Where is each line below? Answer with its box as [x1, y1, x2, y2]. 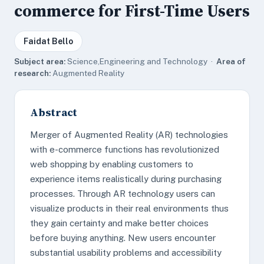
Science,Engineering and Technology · [65, 57, 216, 66]
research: [14, 68, 51, 78]
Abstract [30, 105, 77, 120]
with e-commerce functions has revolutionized [30, 144, 219, 154]
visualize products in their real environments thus [30, 203, 229, 213]
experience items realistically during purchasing [30, 174, 222, 184]
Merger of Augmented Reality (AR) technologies [30, 130, 228, 140]
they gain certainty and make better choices [30, 218, 209, 228]
